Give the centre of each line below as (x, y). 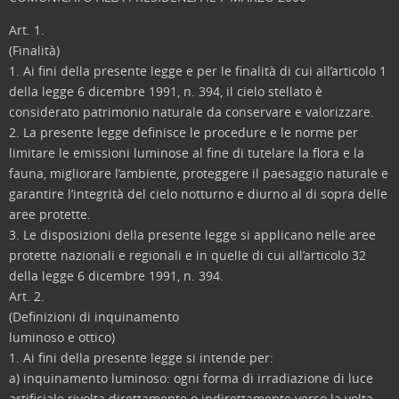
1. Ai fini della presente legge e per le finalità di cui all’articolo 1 (198, 71)
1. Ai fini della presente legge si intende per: (141, 358)
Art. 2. (27, 296)
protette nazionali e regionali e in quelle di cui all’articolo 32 (187, 255)
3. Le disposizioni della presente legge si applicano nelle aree (192, 235)
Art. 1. (27, 30)
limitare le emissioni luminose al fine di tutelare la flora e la (187, 153)
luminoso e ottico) (62, 337)
